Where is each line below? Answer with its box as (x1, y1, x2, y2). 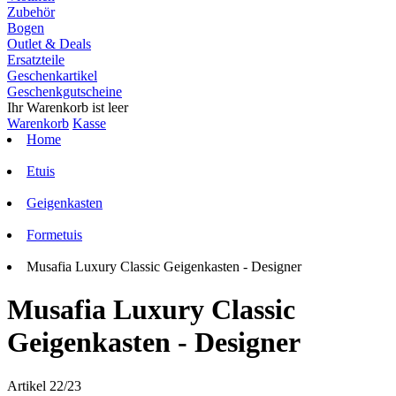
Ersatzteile (7, 52, 65, 67)
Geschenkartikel (7, 68, 97, 83)
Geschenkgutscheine (7, 84, 122, 99)
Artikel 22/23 (7, 377, 81, 393)
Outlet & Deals (7, 36, 91, 51)
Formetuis (27, 227, 82, 242)
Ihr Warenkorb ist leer (7, 100, 128, 115)
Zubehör (7, 4, 55, 19)
